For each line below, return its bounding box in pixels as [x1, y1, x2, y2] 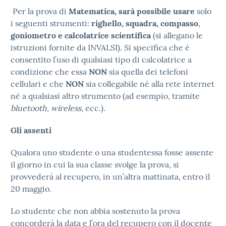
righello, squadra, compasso [91, 18, 198, 28]
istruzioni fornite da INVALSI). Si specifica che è [11, 42, 190, 52]
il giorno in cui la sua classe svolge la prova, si [11, 159, 179, 169]
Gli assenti [11, 125, 51, 135]
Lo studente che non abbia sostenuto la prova [11, 206, 180, 216]
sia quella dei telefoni [109, 67, 188, 77]
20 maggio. [11, 184, 51, 194]
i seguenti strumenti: [11, 18, 91, 28]
